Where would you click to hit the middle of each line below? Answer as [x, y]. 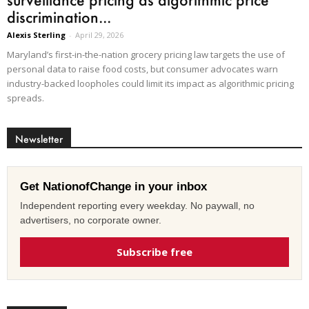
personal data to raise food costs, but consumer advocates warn [142, 69]
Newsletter [39, 139]
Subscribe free [154, 251]
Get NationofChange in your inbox [113, 186]
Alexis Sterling [36, 34]
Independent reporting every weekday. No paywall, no [137, 205]
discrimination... [59, 17]
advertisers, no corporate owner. [91, 220]
